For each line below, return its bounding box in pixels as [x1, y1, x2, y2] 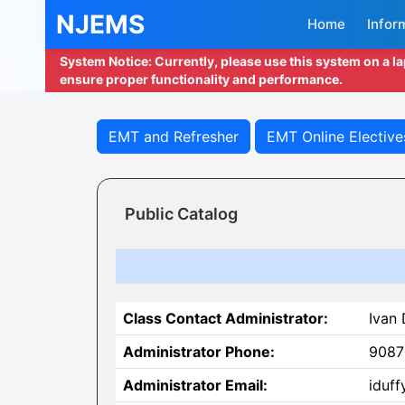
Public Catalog [125, 204, 238, 223]
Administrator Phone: [123, 343, 275, 361]
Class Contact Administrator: [123, 309, 328, 327]
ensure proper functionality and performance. [60, 71, 343, 87]
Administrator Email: [123, 376, 268, 394]
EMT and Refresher [108, 127, 239, 146]
